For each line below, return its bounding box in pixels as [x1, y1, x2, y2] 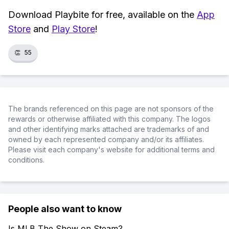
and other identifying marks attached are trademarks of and [8, 125, 209, 133]
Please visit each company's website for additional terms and [8, 145, 215, 154]
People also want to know [8, 203, 122, 214]
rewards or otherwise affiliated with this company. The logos [8, 114, 211, 123]
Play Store [52, 24, 95, 34]
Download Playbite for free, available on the [8, 9, 197, 20]
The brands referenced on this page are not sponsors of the [8, 104, 214, 113]
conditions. [8, 155, 44, 164]
